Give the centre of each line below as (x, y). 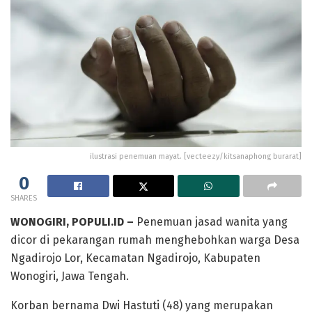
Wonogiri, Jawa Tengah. (70, 276)
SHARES (24, 198)
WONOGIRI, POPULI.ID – (72, 222)
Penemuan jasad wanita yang (211, 222)
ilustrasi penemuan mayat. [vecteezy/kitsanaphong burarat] (196, 157)
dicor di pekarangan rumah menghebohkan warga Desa (155, 240)
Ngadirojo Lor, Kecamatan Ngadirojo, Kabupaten (135, 258)
